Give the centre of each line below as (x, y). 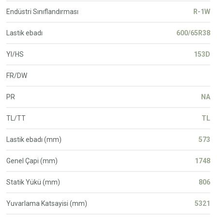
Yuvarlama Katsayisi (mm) (47, 203)
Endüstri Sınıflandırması (43, 11)
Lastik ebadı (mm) (34, 139)
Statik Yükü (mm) (33, 182)
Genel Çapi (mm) (32, 161)
